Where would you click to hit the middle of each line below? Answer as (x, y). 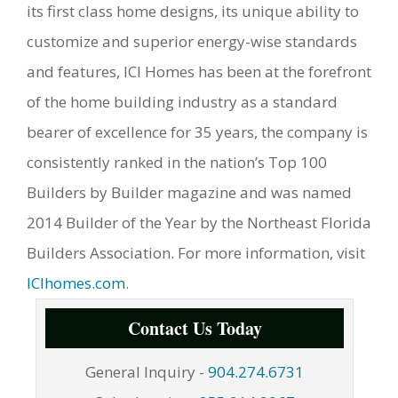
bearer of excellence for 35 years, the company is (197, 132)
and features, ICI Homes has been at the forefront (199, 72)
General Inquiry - (145, 372)
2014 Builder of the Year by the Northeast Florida (199, 223)
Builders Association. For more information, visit (196, 253)
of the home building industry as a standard (182, 102)
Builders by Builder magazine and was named (189, 193)
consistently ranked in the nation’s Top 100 (177, 163)
